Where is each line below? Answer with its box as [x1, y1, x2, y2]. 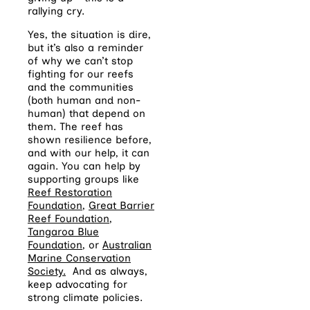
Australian [102, 239, 152, 252]
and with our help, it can [28, 147, 149, 160]
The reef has [60, 120, 123, 134]
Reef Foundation [28, 212, 109, 226]
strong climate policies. [28, 291, 143, 304]
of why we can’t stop [28, 55, 133, 68]
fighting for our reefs [28, 68, 134, 81]
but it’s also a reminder [28, 42, 143, 55]
